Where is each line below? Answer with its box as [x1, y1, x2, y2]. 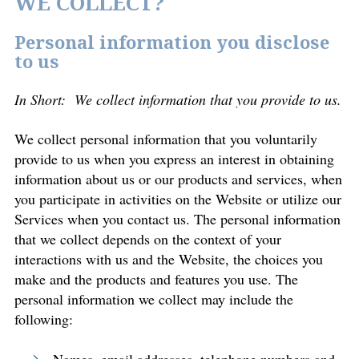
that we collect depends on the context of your [14, 229, 281, 248]
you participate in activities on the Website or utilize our [14, 189, 341, 208]
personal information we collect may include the [14, 289, 293, 309]
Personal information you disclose [14, 30, 329, 56]
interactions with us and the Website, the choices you [14, 249, 323, 268]
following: [14, 309, 73, 329]
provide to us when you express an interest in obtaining [14, 149, 334, 168]
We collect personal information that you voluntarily [14, 129, 317, 148]
